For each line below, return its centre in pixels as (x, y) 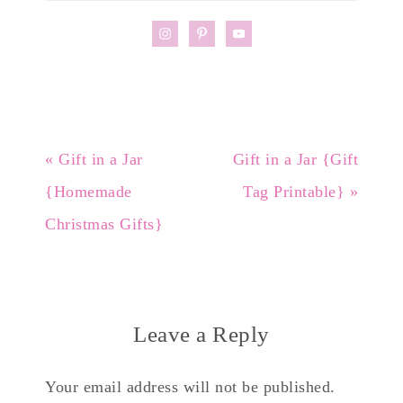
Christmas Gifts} (104, 224)
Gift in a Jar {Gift (295, 160)
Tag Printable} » (300, 192)
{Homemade (89, 192)
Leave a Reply (201, 335)
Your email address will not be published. (190, 387)
